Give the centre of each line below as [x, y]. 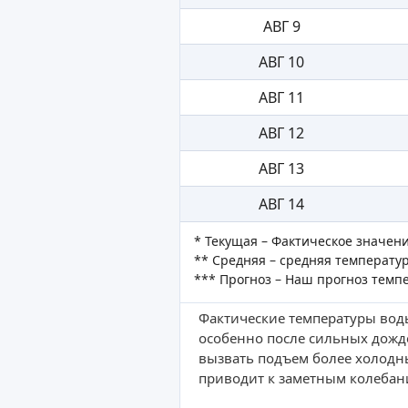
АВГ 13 [281, 169]
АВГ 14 [281, 204]
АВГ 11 [281, 98]
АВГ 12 [281, 133]
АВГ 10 [281, 62]
